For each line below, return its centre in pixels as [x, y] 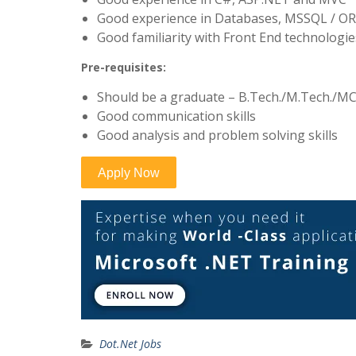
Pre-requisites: [124, 67]
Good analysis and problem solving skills [217, 135]
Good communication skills [176, 116]
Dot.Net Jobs [130, 344]
